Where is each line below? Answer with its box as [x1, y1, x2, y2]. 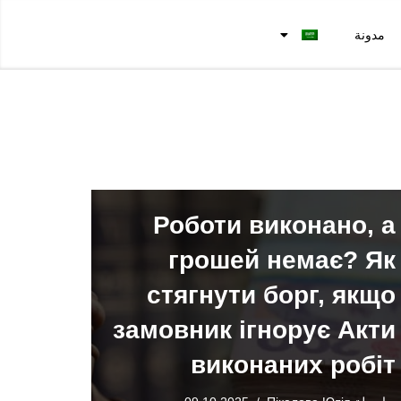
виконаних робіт [191, 351, 396, 380]
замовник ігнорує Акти [113, 316, 396, 345]
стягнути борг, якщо [147, 281, 396, 310]
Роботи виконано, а [153, 211, 396, 240]
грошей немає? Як [168, 246, 396, 275]
